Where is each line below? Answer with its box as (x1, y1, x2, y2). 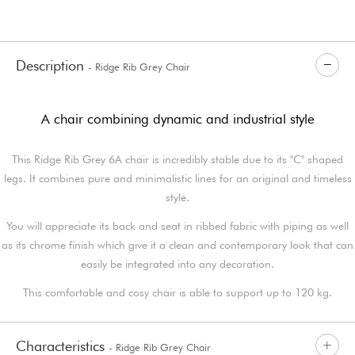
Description (16, 56, 88, 74)
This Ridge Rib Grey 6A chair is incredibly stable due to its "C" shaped (12, 152, 343, 166)
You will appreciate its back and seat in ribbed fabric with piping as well (6, 219, 349, 232)
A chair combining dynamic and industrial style (40, 110, 315, 127)
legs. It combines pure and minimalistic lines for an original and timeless (3, 171, 352, 185)
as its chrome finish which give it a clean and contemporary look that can (2, 238, 353, 251)
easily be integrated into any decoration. (81, 257, 274, 270)
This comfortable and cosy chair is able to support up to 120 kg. (23, 285, 332, 299)
